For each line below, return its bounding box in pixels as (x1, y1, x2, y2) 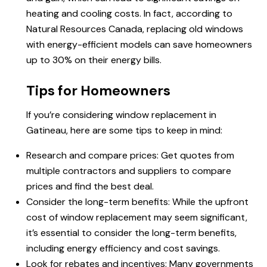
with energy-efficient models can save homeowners (26, 38, 252, 51)
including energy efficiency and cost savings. (26, 242, 220, 255)
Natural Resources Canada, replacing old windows (26, 23, 243, 36)
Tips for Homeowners (26, 82, 170, 100)
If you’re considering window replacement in (26, 108, 216, 122)
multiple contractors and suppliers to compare (26, 164, 231, 178)
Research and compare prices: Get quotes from (26, 149, 234, 162)
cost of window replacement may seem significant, (26, 211, 247, 224)
